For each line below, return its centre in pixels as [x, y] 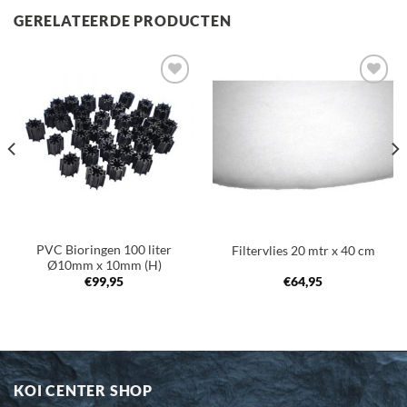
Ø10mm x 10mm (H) [104, 266]
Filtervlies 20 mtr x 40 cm [303, 250]
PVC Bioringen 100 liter [104, 250]
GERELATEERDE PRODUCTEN [123, 21]
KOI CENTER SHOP [83, 391]
